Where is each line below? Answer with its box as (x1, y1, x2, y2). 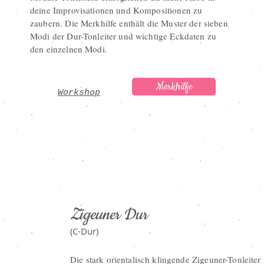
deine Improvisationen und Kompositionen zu (30, 4, 203, 16)
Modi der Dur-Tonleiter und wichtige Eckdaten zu (30, 30, 217, 42)
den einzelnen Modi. (30, 43, 107, 55)
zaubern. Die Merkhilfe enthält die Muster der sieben (30, 17, 228, 29)
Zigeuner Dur (70, 204, 147, 225)
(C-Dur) (70, 225, 98, 237)
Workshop (58, 88, 100, 98)
